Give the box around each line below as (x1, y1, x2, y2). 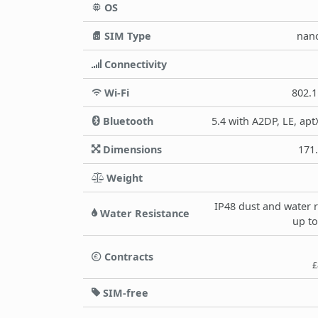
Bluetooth (100, 114, 153, 128)
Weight (104, 170, 143, 185)
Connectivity (102, 57, 167, 71)
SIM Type (102, 28, 151, 43)
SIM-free (100, 285, 148, 300)
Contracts (102, 249, 153, 263)
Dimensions (100, 142, 162, 156)
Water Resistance (97, 206, 190, 220)
